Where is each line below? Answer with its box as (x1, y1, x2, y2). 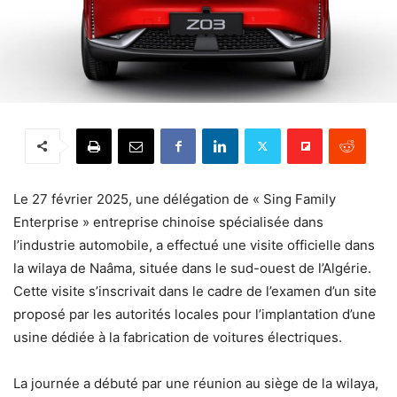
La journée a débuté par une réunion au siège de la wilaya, (13, 374, 378, 392)
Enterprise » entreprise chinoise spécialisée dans (13, 213, 323, 230)
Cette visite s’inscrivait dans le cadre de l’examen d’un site (13, 282, 377, 300)
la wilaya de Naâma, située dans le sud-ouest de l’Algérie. (13, 259, 371, 276)
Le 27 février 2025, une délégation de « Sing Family (13, 190, 336, 207)
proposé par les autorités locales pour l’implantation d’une (13, 305, 376, 323)
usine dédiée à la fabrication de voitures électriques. (13, 328, 342, 346)
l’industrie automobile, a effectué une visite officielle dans (13, 236, 375, 253)
